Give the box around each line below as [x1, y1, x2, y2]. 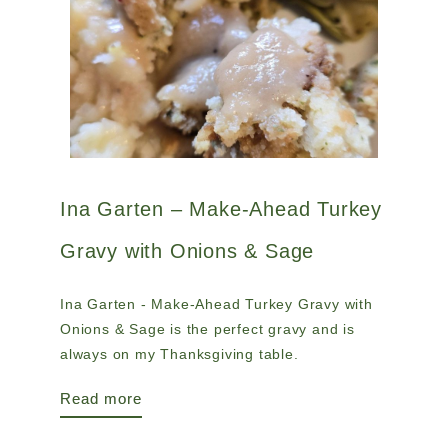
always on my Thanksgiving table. [60, 346, 299, 362]
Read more [60, 390, 142, 407]
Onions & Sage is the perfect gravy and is [60, 321, 355, 337]
